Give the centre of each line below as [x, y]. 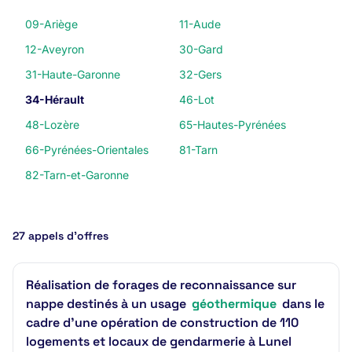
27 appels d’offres [60, 236]
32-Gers [200, 74]
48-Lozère [52, 125]
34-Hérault [55, 99]
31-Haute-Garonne [73, 74]
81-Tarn [198, 150]
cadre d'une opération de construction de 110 [162, 323]
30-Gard [201, 49]
